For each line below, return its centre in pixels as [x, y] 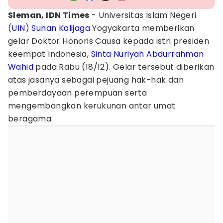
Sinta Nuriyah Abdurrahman [147, 54]
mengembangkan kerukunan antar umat [92, 106]
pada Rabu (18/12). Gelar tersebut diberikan [124, 67]
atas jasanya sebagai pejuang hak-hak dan [96, 80]
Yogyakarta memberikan [142, 28]
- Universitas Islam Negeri [143, 15]
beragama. [32, 119]
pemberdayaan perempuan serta [78, 93]
